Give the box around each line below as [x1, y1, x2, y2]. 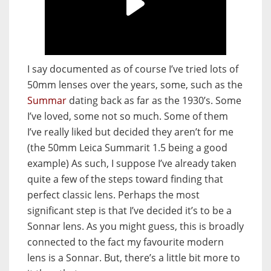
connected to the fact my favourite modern [27, 235, 224, 249]
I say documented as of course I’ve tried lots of [27, 62, 238, 76]
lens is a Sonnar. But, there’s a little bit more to [27, 250, 240, 264]
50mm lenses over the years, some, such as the [27, 77, 243, 91]
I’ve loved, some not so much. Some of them [27, 109, 228, 123]
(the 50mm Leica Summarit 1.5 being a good [27, 140, 227, 154]
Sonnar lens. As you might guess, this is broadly [27, 219, 244, 233]
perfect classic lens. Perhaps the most [27, 188, 200, 201]
